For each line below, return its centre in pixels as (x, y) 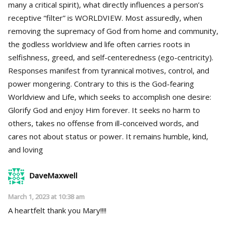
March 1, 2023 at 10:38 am (46, 196)
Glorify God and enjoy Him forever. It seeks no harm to (70, 110)
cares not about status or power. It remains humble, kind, (67, 136)
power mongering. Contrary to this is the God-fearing (41, 83)
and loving (26, 149)
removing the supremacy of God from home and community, (113, 31)
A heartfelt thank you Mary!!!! (57, 210)
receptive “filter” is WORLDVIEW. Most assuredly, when (67, 17)
